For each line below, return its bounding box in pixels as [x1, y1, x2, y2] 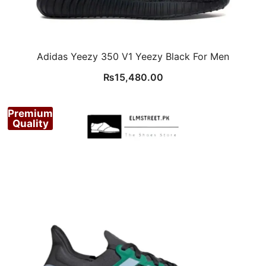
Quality [12, 117, 49, 129]
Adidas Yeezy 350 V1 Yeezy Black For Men [37, 50, 229, 62]
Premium [8, 107, 53, 119]
